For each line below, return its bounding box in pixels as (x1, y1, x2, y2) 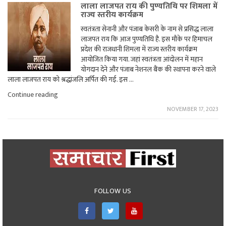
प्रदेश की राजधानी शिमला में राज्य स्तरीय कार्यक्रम (81, 43, 198, 55)
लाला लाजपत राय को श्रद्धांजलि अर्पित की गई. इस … (8, 74, 134, 85)
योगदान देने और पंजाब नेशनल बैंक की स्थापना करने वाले (81, 64, 216, 75)
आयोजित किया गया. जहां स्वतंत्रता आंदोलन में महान (81, 53, 203, 65)
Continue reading (8, 89, 58, 100)
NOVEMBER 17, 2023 (167, 104, 218, 114)
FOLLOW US (94, 185, 132, 197)
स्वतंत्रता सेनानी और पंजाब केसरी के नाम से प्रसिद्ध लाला (81, 23, 214, 35)
